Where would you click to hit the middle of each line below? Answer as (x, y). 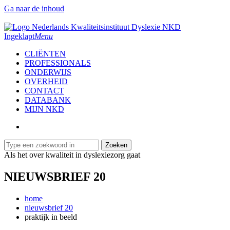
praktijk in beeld (51, 217)
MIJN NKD (44, 109)
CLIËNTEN (45, 54)
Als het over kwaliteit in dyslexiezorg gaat (72, 155)
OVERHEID (46, 81)
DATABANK (48, 100)
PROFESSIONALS (58, 63)
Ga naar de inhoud (34, 8)
